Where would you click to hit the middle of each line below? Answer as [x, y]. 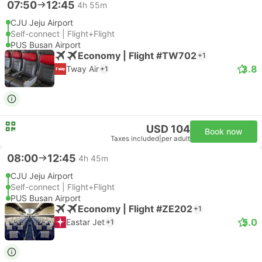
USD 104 [168, 129]
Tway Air [82, 69]
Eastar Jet [85, 222]
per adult [176, 139]
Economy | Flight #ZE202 [135, 208]
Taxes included [135, 139]
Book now [224, 131]
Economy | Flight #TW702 [137, 55]
